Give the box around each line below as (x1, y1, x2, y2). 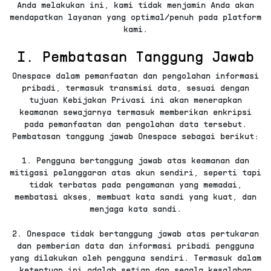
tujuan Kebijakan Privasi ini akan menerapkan (29, 94, 242, 105)
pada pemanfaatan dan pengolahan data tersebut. (24, 118, 247, 129)
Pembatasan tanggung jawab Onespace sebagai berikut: (12, 130, 259, 141)
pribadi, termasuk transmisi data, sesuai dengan (22, 82, 249, 93)
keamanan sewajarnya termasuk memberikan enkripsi (19, 106, 252, 117)
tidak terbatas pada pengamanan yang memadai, (29, 179, 242, 190)
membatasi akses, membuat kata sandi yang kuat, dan (15, 191, 256, 202)
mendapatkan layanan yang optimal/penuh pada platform (10, 11, 261, 22)
